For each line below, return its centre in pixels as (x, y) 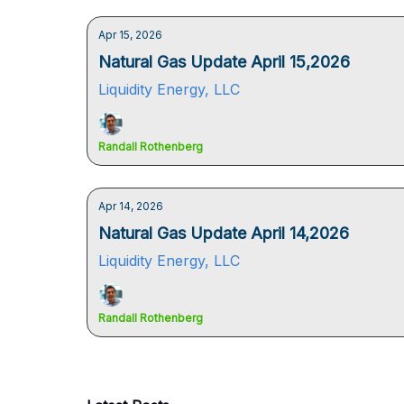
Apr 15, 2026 (130, 35)
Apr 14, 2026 (131, 206)
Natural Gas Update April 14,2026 (224, 233)
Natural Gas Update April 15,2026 (224, 62)
